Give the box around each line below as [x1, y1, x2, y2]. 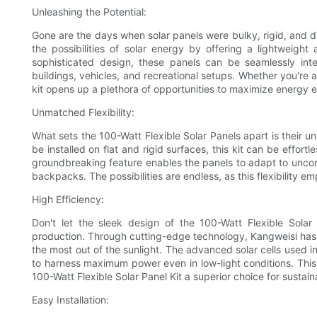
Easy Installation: [32, 294, 109, 306]
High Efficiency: [32, 193, 104, 206]
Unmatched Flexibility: [32, 106, 134, 119]
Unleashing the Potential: [32, 6, 146, 18]
